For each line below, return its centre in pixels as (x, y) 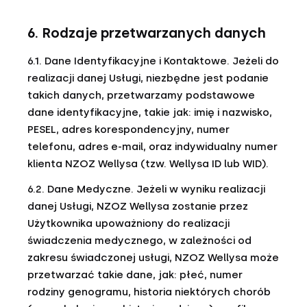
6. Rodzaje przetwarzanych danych (147, 33)
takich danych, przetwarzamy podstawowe (141, 95)
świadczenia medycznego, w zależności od (139, 241)
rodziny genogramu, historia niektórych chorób (149, 292)
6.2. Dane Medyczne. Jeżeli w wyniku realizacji (146, 189)
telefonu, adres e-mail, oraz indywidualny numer (152, 147)
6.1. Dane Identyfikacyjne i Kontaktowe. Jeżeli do (153, 61)
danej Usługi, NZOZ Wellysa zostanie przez (138, 206)
